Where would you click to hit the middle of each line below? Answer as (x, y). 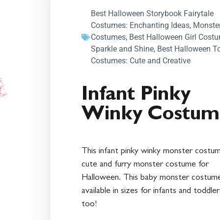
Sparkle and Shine (122, 49)
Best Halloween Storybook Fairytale (152, 14)
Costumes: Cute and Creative (141, 61)
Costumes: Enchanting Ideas (140, 26)
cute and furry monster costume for (145, 165)
